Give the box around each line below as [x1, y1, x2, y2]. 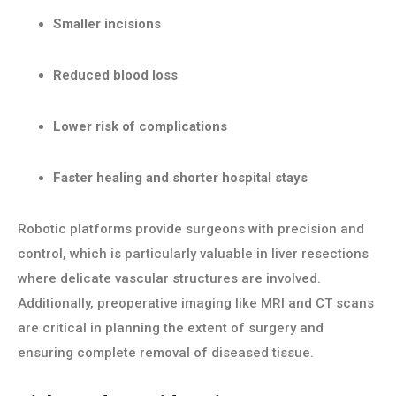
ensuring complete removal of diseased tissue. [18, 345, 314, 362]
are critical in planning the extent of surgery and [18, 320, 324, 337]
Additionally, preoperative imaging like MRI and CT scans [18, 295, 374, 312]
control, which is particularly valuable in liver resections [18, 246, 369, 263]
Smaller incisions [53, 16, 161, 33]
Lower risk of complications [53, 118, 227, 135]
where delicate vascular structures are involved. [18, 270, 321, 287]
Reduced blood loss [53, 67, 178, 84]
